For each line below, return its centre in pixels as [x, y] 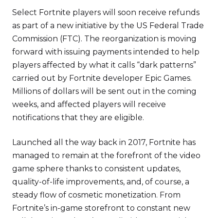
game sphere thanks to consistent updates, [96, 168]
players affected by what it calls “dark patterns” [104, 65]
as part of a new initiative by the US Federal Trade [108, 25]
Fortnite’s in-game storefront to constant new [101, 208]
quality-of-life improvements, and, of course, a [101, 182]
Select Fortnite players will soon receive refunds [106, 12]
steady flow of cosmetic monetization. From [96, 195]
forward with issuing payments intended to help [106, 52]
